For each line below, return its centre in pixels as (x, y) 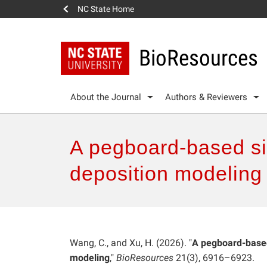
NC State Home (106, 9)
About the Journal (106, 97)
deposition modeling (166, 173)
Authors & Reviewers (206, 97)
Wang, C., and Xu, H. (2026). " (131, 243)
